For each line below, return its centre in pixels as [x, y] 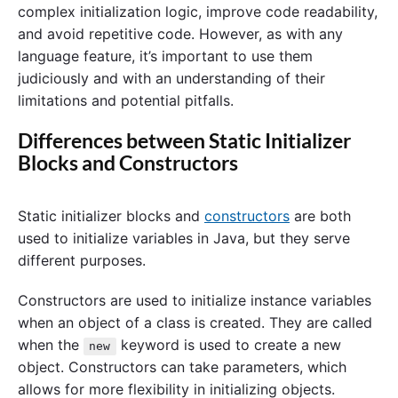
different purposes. [82, 260]
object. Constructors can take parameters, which [182, 367]
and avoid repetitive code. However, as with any [180, 33]
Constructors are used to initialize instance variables [195, 301]
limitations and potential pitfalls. [126, 100]
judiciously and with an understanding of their [171, 78]
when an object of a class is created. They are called [195, 323]
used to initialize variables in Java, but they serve [184, 238]
